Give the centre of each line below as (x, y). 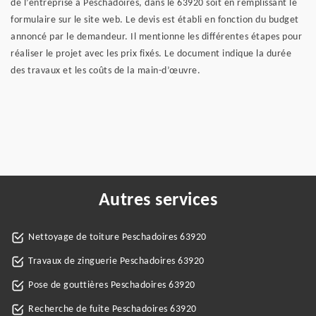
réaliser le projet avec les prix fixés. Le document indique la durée (151, 54)
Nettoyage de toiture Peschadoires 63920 (117, 237)
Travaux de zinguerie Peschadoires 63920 (116, 261)
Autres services (158, 201)
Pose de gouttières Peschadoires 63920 (112, 285)
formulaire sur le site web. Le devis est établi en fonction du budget (155, 20)
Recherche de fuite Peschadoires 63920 (113, 309)
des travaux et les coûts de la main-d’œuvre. (105, 71)
